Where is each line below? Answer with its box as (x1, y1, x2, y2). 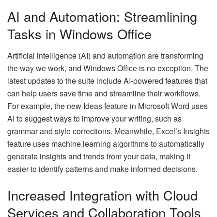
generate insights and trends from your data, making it (7, 150, 190, 162)
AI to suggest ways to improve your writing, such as (7, 112, 182, 124)
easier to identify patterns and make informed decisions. (7, 163, 198, 174)
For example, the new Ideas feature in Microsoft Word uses (7, 100, 208, 111)
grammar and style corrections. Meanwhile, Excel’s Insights (7, 125, 210, 137)
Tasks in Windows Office (7, 24, 152, 44)
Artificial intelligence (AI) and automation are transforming (7, 49, 203, 61)
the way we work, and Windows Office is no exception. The (7, 62, 208, 74)
